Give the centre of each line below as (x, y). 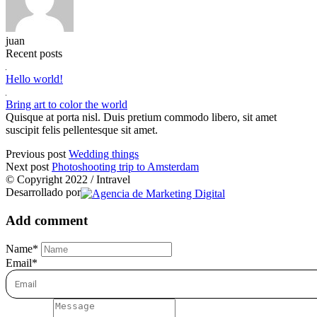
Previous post (37, 154)
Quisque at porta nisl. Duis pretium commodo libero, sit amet (141, 117)
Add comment (47, 221)
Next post (29, 167)
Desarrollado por (43, 192)
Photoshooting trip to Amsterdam (125, 167)
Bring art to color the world (67, 105)
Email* (22, 263)
